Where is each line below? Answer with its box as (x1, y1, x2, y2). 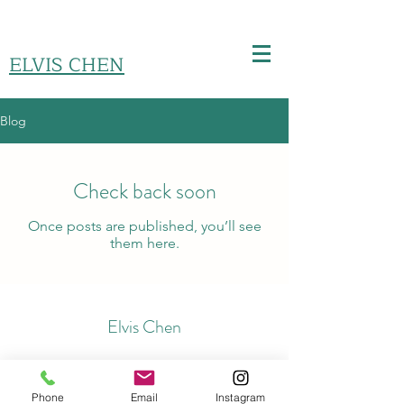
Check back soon (72, 176, 216, 207)
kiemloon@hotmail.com (78, 365, 210, 381)
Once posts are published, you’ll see (27, 217, 262, 234)
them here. (109, 234, 179, 252)
